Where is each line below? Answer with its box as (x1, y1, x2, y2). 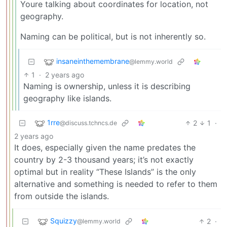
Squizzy (50, 216, 77, 225)
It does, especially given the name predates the (14, 142, 196, 153)
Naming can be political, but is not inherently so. (20, 31, 206, 42)
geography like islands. (23, 93, 111, 103)
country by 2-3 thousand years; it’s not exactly (14, 154, 194, 165)
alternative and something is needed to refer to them (14, 178, 217, 189)
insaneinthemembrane (56, 56, 129, 65)
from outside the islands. (14, 191, 109, 201)
